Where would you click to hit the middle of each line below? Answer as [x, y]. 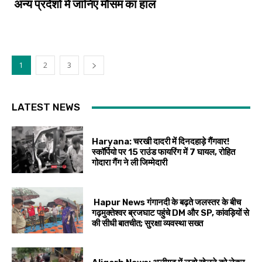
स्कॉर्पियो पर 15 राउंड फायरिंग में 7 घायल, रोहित [164, 152]
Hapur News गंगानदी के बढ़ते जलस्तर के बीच [167, 202]
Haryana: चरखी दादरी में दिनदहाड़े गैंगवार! [161, 142]
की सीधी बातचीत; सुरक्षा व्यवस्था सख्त [148, 223]
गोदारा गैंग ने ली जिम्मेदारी [130, 163]
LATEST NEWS [46, 107]
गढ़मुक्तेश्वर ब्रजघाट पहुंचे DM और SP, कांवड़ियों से [171, 213]
